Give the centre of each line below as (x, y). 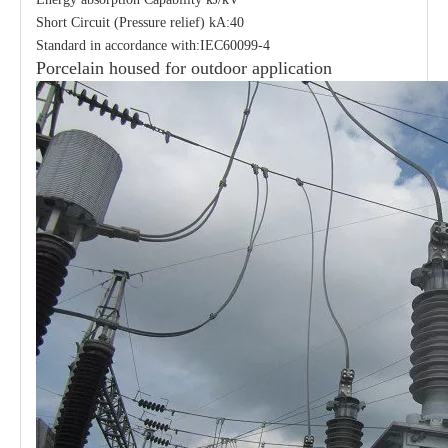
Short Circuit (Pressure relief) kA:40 (140, 22)
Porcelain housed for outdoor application (184, 68)
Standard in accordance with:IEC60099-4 (153, 45)
